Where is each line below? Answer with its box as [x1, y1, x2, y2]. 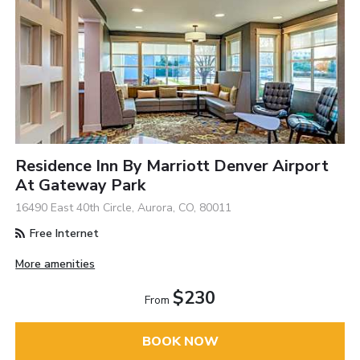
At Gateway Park [15, 174, 146, 196]
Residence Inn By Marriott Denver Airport [15, 154, 329, 177]
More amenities [15, 256, 96, 272]
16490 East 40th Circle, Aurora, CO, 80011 [15, 199, 232, 215]
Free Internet [27, 225, 100, 241]
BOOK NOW [141, 333, 219, 351]
